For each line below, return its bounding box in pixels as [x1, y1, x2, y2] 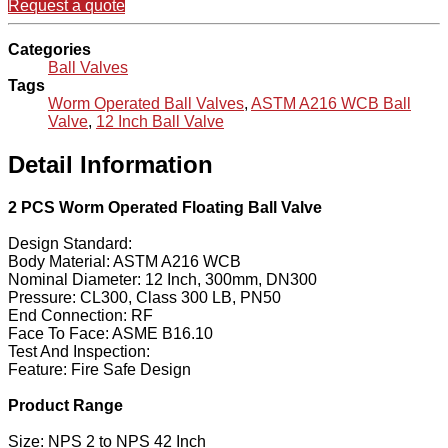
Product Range [8, 397, 123, 415]
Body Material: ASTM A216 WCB [8, 253, 245, 271]
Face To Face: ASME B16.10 [8, 325, 213, 343]
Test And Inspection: [8, 343, 150, 361]
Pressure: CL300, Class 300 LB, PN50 [8, 289, 281, 307]
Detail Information [8, 151, 213, 179]
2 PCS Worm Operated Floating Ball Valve [8, 199, 330, 217]
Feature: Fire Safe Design [8, 361, 191, 379]
